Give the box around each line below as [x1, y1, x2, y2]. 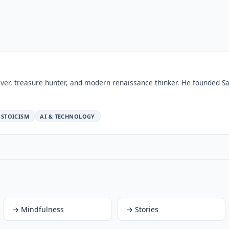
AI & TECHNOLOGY [40, 112, 95, 120]
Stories [134, 204, 158, 215]
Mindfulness [20, 204, 64, 215]
